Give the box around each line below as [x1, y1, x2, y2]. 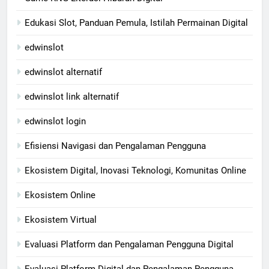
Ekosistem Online [25, 189, 95, 201]
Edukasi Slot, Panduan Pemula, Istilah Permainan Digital [25, 17, 248, 28]
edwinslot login [25, 115, 86, 127]
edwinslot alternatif [25, 66, 102, 77]
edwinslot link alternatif [25, 91, 119, 102]
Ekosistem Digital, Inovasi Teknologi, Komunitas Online [25, 165, 246, 176]
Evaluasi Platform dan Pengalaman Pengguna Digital [25, 238, 234, 250]
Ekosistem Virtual [25, 214, 97, 225]
